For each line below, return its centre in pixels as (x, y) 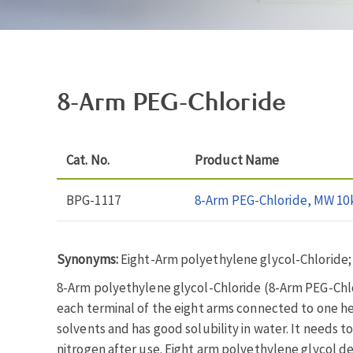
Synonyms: (89, 260)
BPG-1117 (93, 201)
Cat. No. (88, 160)
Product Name (237, 160)
